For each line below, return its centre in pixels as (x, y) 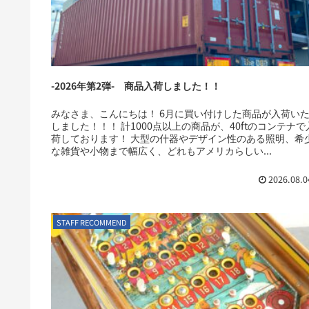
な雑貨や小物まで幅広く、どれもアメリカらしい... (161, 150)
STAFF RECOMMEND (92, 222)
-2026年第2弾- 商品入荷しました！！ (136, 86)
